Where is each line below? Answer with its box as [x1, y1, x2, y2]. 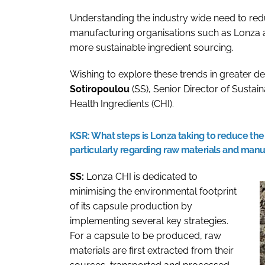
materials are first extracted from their [70, 245, 234, 257]
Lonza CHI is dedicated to [84, 171, 198, 183]
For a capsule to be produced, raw [70, 230, 221, 242]
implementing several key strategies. [70, 215, 228, 227]
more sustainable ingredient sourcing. [70, 42, 234, 54]
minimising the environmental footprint [70, 186, 237, 198]
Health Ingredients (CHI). [70, 98, 174, 110]
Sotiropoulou [70, 83, 130, 95]
